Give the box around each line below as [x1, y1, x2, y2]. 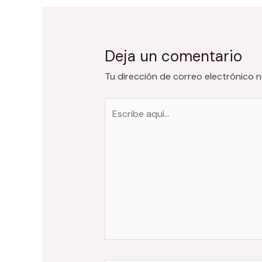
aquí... [104, 115, 127, 127]
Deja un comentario [104, 46, 242, 66]
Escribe [104, 99, 136, 112]
